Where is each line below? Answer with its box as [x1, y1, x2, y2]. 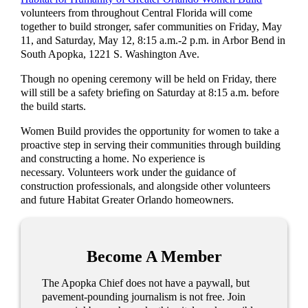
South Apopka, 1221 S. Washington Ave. [21, 47, 200, 60]
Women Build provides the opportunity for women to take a [21, 125, 280, 138]
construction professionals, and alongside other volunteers [21, 180, 271, 193]
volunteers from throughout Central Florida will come [21, 6, 253, 19]
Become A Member [86, 246, 222, 265]
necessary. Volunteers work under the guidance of [21, 166, 236, 179]
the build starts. [21, 100, 87, 113]
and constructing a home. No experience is [21, 153, 206, 166]
